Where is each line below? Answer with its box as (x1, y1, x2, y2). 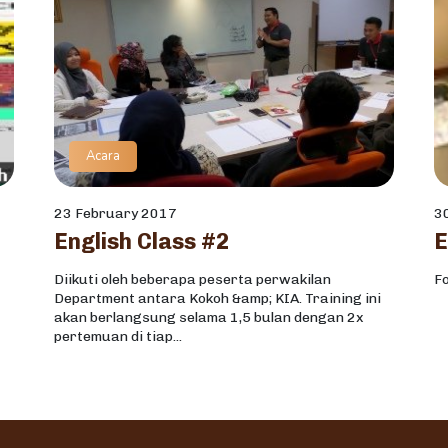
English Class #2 (54, 228, 230, 256)
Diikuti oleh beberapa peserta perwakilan (54, 271, 331, 289)
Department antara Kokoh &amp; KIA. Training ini (54, 290, 381, 308)
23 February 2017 (54, 205, 177, 223)
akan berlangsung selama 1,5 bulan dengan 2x (54, 309, 364, 327)
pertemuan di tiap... (54, 328, 182, 346)
